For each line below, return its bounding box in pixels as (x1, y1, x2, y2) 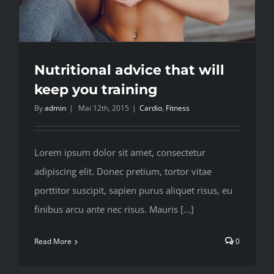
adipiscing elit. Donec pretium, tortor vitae (34, 165, 212, 177)
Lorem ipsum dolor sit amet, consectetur (34, 146, 206, 158)
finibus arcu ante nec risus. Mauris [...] (34, 203, 194, 215)
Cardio (139, 103, 162, 113)
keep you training (34, 81, 157, 98)
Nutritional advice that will (34, 62, 224, 78)
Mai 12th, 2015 (78, 103, 129, 113)
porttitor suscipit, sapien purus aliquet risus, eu (34, 184, 232, 196)
